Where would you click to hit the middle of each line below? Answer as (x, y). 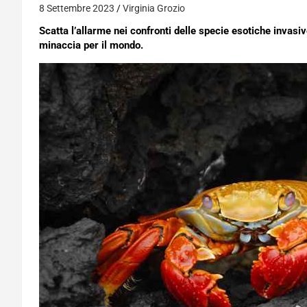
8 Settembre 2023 (77, 8)
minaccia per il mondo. (91, 45)
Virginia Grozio (154, 8)
